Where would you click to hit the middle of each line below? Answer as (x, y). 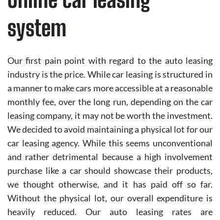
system (37, 28)
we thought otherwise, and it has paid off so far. (110, 184)
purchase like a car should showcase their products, (110, 171)
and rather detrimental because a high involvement (110, 157)
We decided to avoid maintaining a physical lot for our (110, 129)
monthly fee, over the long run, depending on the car (110, 102)
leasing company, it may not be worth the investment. (110, 116)
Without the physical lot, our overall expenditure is (110, 198)
